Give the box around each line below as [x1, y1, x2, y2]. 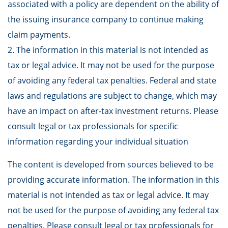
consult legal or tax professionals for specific [8, 121, 178, 132]
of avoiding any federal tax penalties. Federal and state [8, 75, 216, 86]
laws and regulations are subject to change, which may [8, 90, 217, 101]
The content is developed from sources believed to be [8, 159, 214, 170]
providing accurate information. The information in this [8, 174, 219, 185]
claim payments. [8, 29, 70, 40]
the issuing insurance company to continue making [8, 14, 204, 25]
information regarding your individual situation [8, 136, 188, 147]
